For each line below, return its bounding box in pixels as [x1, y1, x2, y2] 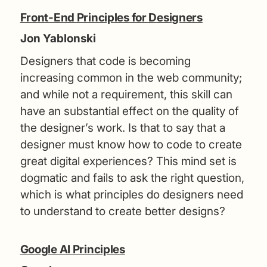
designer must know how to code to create [20, 137, 242, 151]
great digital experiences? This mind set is [20, 154, 237, 168]
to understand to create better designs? [20, 204, 225, 218]
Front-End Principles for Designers [20, 10, 203, 24]
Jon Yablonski [20, 32, 96, 45]
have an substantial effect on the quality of [20, 104, 239, 118]
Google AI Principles [20, 242, 125, 256]
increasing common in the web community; [20, 70, 242, 85]
